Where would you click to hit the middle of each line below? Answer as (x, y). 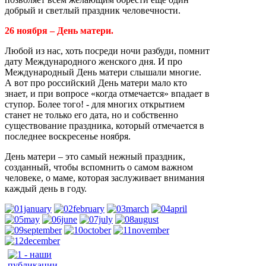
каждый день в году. (46, 189)
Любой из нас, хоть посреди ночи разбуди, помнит (107, 51)
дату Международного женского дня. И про (94, 61)
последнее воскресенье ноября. (68, 136)
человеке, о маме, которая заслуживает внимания (104, 178)
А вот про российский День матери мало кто (96, 83)
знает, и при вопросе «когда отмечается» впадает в (107, 94)
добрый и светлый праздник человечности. (93, 10)
